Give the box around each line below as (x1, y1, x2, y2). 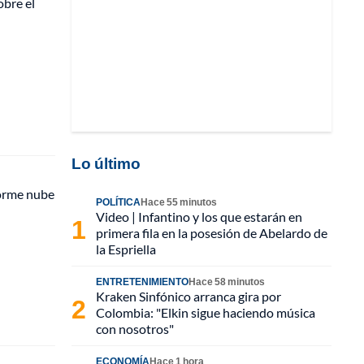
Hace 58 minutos (188, 275, 265, 288)
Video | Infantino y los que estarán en (96, 209, 302, 224)
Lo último (71, 154, 141, 172)
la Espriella (96, 241, 156, 257)
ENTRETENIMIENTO (96, 275, 188, 288)
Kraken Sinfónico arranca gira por (96, 288, 281, 304)
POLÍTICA (96, 196, 141, 208)
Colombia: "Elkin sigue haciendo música (96, 305, 315, 320)
